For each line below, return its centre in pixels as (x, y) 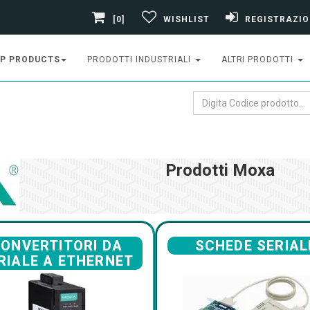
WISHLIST (186, 19)
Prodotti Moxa (220, 170)
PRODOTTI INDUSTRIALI (140, 60)
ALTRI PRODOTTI (259, 60)
